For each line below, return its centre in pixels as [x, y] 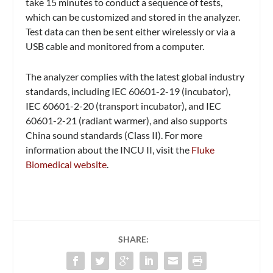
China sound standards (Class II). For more [114, 135]
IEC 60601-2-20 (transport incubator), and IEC [124, 105]
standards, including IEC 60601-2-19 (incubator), [128, 91]
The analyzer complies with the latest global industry [135, 76]
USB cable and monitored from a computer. [115, 46]
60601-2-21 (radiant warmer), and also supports [127, 120]
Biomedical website [66, 164]
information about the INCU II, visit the [109, 149]
